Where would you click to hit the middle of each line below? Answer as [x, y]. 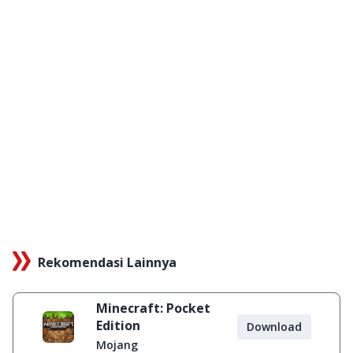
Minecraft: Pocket [153, 308]
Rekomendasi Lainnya [107, 262]
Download [274, 327]
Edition [118, 325]
